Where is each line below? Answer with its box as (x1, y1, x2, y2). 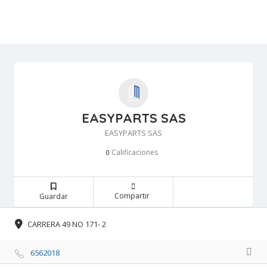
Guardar (39, 191, 68, 201)
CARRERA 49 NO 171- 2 (27, 219, 106, 230)
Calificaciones (109, 147, 158, 157)
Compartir (114, 190, 150, 201)
